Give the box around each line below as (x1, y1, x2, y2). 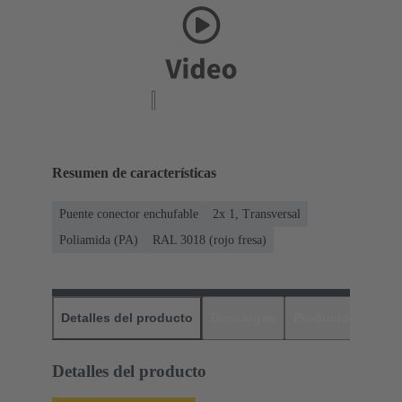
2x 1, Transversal (213, 206, 301, 221)
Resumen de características (52, 165, 216, 181)
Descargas (211, 310, 275, 325)
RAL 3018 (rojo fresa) (153, 232, 267, 247)
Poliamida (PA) (59, 232, 138, 247)
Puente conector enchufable (59, 206, 198, 221)
